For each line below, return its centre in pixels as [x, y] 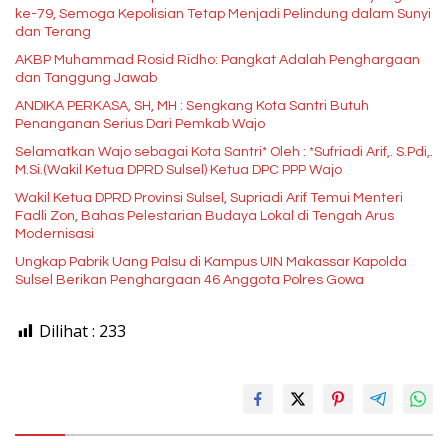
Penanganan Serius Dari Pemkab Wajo [140, 124]
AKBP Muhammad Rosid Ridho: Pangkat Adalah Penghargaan [217, 60]
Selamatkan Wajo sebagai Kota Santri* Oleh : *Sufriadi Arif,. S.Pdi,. [142, 152]
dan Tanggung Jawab [86, 78]
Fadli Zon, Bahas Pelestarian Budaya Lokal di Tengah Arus [204, 216]
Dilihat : [67, 331]
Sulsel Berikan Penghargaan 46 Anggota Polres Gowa [189, 280]
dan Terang [53, 32]
